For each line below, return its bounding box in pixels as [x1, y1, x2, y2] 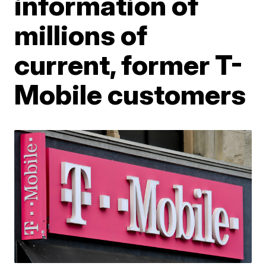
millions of [14, 18, 148, 52]
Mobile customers [14, 78, 246, 111]
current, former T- [14, 48, 243, 81]
